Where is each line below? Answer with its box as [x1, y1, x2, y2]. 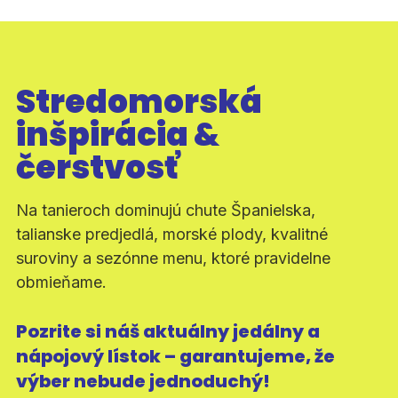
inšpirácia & [15, 111, 219, 157]
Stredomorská [15, 78, 262, 124]
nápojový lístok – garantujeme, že [15, 343, 335, 369]
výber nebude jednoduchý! [15, 368, 270, 394]
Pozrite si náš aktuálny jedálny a [15, 318, 320, 344]
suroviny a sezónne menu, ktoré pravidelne [15, 248, 330, 267]
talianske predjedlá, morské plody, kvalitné [15, 224, 328, 243]
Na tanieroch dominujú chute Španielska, [15, 200, 315, 219]
